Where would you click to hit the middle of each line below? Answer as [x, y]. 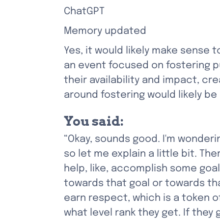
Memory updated [105, 31]
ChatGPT [84, 12]
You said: [94, 121]
